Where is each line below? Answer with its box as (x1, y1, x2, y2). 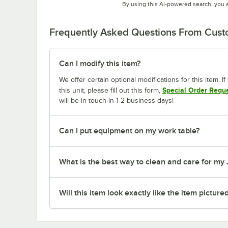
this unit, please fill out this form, (59, 86, 162, 94)
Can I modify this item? (59, 59, 140, 68)
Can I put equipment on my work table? (59, 126, 199, 135)
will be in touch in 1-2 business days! (59, 96, 174, 104)
